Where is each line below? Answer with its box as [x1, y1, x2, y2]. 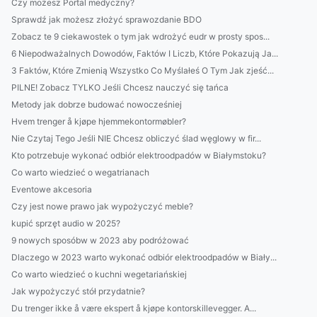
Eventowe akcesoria [11, 184, 92, 195]
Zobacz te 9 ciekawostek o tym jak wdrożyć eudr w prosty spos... [11, 31, 270, 42]
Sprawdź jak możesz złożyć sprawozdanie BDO [11, 14, 202, 25]
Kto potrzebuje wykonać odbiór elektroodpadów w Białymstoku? [11, 150, 266, 161]
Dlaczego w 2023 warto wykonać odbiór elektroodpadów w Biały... [11, 252, 277, 263]
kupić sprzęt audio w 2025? [11, 218, 120, 229]
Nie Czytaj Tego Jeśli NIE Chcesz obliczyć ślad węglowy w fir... [11, 133, 261, 144]
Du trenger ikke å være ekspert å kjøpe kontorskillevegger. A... [11, 303, 256, 313]
